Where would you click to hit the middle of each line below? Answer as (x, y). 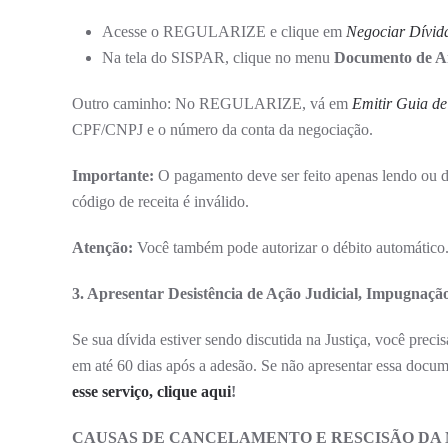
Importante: (113, 175)
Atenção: (102, 247)
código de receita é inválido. (160, 201)
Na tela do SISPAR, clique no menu (218, 57)
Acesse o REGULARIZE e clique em (224, 31)
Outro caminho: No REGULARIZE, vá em (212, 103)
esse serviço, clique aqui (151, 391)
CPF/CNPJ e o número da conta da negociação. (222, 129)
